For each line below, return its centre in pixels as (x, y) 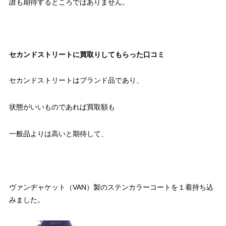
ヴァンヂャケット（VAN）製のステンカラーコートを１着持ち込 (111, 187)
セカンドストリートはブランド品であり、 (76, 80)
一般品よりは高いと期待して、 (58, 134)
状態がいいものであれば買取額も (62, 107)
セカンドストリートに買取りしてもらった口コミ (87, 55)
